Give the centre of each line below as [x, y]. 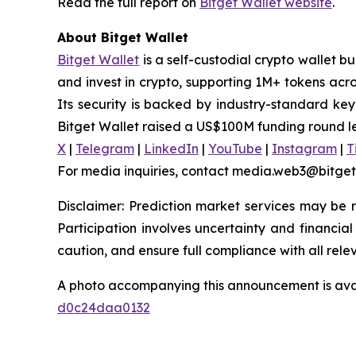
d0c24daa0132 [104, 307]
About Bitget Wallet [123, 37]
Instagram [304, 148]
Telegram [105, 148]
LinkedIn [171, 148]
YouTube [235, 148]
